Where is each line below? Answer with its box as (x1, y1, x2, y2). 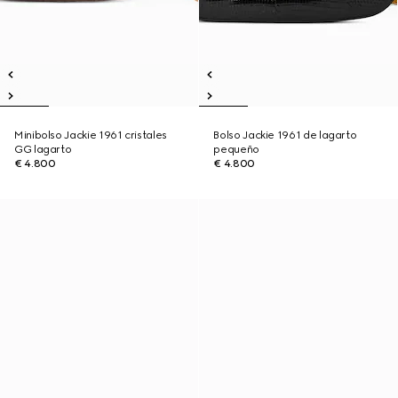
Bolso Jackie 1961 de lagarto (213, 129, 357, 141)
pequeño (213, 143, 259, 155)
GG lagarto (14, 143, 72, 155)
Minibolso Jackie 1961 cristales (14, 129, 167, 141)
